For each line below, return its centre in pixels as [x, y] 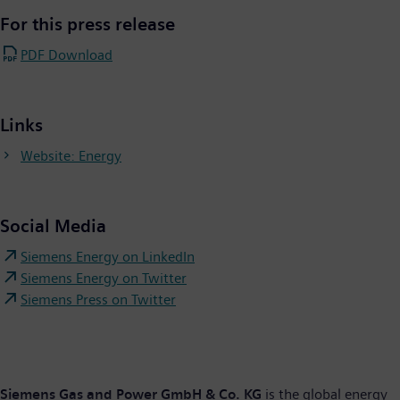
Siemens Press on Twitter [98, 299]
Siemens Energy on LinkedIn [108, 256]
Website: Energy [71, 155]
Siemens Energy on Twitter [104, 278]
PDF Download [67, 54]
